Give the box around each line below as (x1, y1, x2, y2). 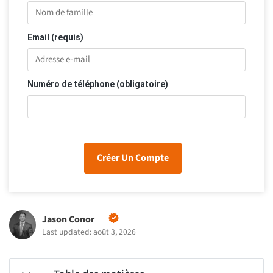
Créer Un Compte (97, 151, 169, 165)
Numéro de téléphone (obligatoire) (27, 79, 168, 90)
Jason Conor (41, 213, 94, 227)
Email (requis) (27, 32, 83, 43)
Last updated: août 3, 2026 (41, 226, 136, 238)
